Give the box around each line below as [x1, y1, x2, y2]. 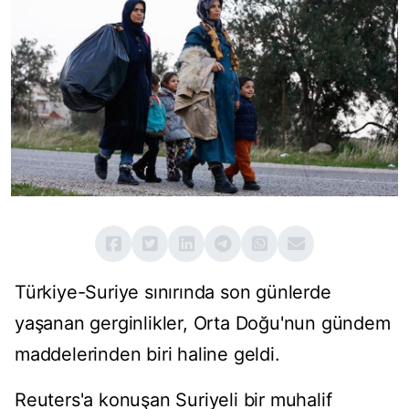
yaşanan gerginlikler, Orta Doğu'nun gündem [15, 312, 391, 335]
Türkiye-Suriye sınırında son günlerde [15, 281, 331, 304]
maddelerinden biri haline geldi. [15, 343, 280, 366]
